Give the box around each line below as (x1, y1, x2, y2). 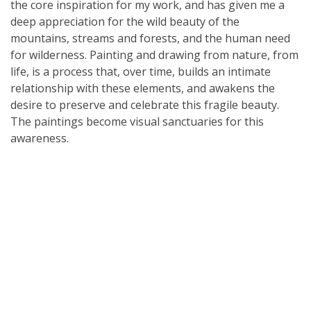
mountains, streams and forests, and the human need (10, 31, 290, 47)
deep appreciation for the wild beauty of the (10, 14, 239, 30)
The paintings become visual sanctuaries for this (10, 114, 264, 130)
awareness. (10, 131, 69, 146)
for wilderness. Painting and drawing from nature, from (10, 47, 299, 63)
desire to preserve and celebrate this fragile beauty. (10, 97, 279, 113)
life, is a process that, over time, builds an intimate (10, 64, 271, 80)
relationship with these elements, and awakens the (10, 81, 275, 96)
